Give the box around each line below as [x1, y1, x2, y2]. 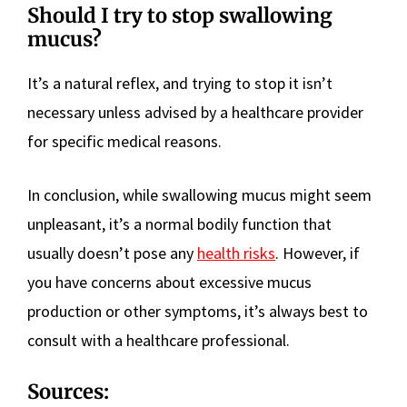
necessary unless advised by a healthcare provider [27, 102, 363, 124]
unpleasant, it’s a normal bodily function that [27, 213, 332, 235]
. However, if [275, 243, 360, 264]
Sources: [27, 379, 109, 405]
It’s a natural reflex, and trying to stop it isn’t [27, 73, 333, 94]
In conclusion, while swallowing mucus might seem [27, 184, 372, 206]
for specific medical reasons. [27, 131, 222, 153]
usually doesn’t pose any [27, 243, 197, 264]
